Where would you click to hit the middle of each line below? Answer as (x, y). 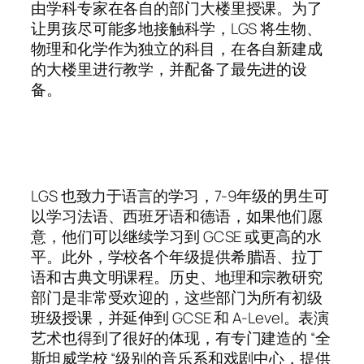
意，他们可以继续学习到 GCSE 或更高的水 (176, 236)
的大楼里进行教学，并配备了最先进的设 (169, 69)
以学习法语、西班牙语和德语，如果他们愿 (177, 216)
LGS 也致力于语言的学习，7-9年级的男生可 (180, 195)
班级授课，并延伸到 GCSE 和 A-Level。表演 (180, 317)
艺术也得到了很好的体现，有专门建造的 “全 (181, 338)
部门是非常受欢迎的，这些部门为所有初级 (177, 297)
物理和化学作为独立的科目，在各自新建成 (177, 49)
